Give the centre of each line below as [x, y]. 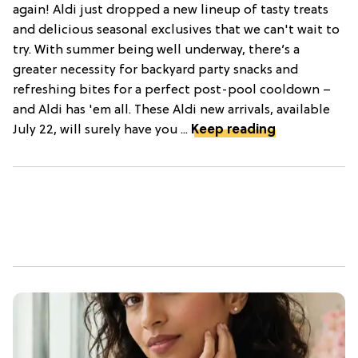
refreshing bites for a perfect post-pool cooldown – [172, 91]
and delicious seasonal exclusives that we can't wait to [176, 31]
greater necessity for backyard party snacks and [155, 71]
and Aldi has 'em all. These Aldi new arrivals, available [171, 111]
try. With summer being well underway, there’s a [156, 51]
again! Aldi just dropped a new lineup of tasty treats [171, 11]
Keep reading [233, 131]
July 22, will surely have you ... [102, 131]
